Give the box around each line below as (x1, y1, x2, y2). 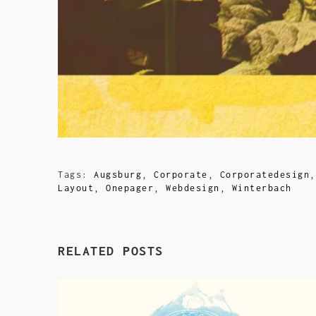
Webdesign (166, 183, 220, 194)
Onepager (106, 183, 154, 194)
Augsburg (94, 169, 142, 181)
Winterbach (231, 183, 292, 194)
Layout (58, 183, 94, 194)
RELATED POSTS (58, 243, 164, 259)
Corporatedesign (219, 169, 310, 181)
